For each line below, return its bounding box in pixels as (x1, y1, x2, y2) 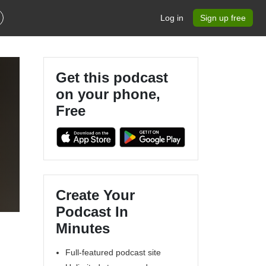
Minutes (56, 220, 110, 236)
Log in (160, 13, 183, 23)
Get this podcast (56, 69, 168, 85)
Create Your (56, 186, 135, 203)
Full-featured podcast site (65, 247, 161, 257)
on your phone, (56, 86, 160, 102)
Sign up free (200, 13, 246, 23)
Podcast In (56, 203, 128, 220)
